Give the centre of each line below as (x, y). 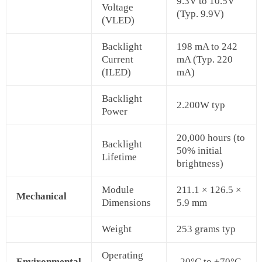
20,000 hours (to (211, 138)
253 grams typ (206, 229)
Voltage (118, 8)
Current (118, 60)
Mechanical (42, 196)
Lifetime (119, 157)
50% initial (199, 151)
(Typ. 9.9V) (200, 14)
